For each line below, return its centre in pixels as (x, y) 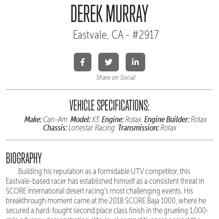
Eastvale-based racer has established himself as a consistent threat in (105, 181)
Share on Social (116, 77)
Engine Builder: (167, 119)
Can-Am (56, 119)
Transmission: (138, 127)
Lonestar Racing (92, 128)
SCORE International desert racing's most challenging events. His (99, 191)
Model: (80, 119)
